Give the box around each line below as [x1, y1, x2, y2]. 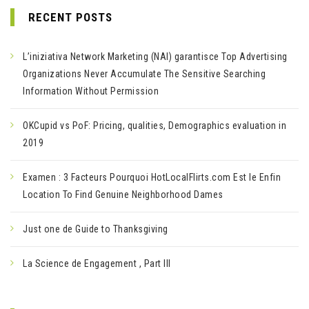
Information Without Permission [23, 86, 159, 97]
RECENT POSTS [28, 10, 112, 24]
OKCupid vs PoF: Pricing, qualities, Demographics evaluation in [23, 120, 286, 131]
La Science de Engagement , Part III [23, 258, 171, 269]
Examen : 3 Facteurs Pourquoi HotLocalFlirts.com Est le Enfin [23, 172, 281, 183]
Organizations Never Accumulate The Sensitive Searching [23, 68, 266, 79]
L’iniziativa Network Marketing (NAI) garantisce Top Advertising [23, 51, 288, 62]
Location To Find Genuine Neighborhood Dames [23, 189, 223, 200]
